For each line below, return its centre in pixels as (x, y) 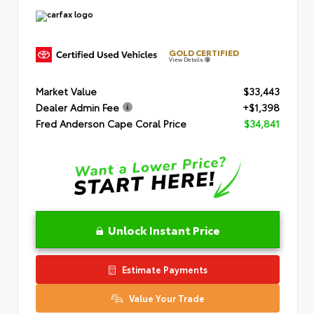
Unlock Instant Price (164, 229)
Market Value (66, 91)
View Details (187, 59)
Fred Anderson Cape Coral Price (111, 124)
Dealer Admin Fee (77, 108)
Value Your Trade (165, 298)
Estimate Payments (163, 269)
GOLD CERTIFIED (204, 52)
